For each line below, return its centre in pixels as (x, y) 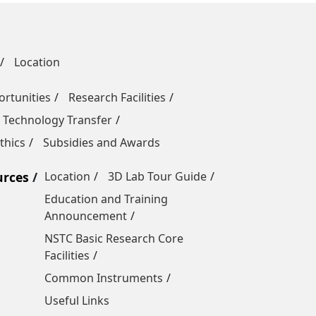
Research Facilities (117, 98)
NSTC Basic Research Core (114, 239)
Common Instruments (104, 278)
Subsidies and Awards (102, 143)
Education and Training (106, 199)
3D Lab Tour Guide (157, 177)
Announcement (86, 216)
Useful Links (77, 301)
